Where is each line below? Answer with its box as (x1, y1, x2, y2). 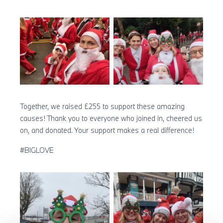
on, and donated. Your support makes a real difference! (20, 125, 194, 135)
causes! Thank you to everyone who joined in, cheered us (20, 113, 202, 123)
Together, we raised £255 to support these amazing (20, 101, 185, 111)
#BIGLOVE (20, 145, 54, 155)
